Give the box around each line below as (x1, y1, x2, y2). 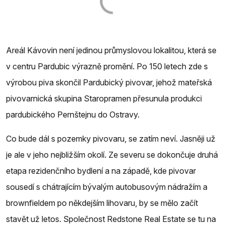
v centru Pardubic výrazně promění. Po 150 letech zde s (6, 61, 208, 71)
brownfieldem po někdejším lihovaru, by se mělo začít (6, 197, 198, 208)
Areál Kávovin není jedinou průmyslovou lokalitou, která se (6, 45, 216, 55)
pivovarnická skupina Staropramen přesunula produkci (6, 93, 202, 103)
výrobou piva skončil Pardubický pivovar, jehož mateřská (6, 77, 212, 87)
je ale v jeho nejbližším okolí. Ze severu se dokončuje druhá (6, 149, 218, 160)
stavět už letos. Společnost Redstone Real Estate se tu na (6, 213, 216, 224)
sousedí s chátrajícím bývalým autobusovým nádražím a (6, 181, 207, 192)
